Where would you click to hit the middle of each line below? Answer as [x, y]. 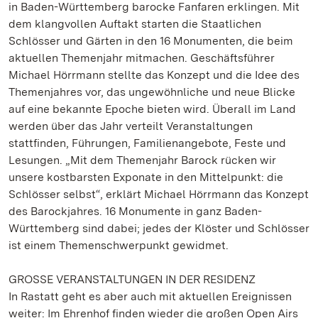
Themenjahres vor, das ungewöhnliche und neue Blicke [152, 92]
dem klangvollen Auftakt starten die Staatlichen [135, 24]
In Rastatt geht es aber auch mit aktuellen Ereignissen [150, 296]
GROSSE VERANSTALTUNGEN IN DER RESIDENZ [132, 279]
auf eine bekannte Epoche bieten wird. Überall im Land [152, 109]
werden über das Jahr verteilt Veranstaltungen [131, 126]
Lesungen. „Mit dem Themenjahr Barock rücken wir [142, 160]
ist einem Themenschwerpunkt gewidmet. [119, 245]
